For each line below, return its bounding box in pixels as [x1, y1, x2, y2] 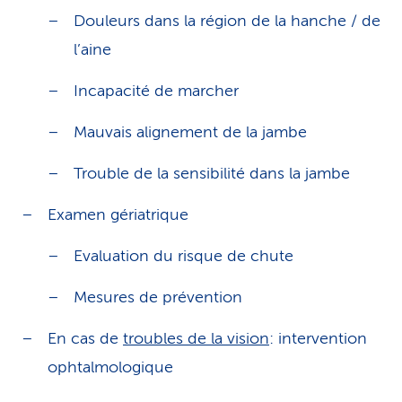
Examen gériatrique [48, 205, 188, 223]
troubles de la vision [123, 329, 269, 347]
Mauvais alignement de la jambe [74, 123, 307, 141]
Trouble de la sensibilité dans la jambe [74, 164, 350, 182]
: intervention [269, 329, 367, 347]
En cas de [48, 329, 123, 347]
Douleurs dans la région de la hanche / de [74, 12, 380, 30]
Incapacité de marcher [74, 82, 239, 100]
